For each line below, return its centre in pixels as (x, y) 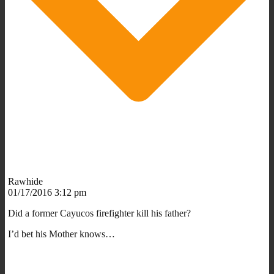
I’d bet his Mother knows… (61, 234)
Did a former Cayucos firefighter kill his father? (99, 213)
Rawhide (25, 181)
